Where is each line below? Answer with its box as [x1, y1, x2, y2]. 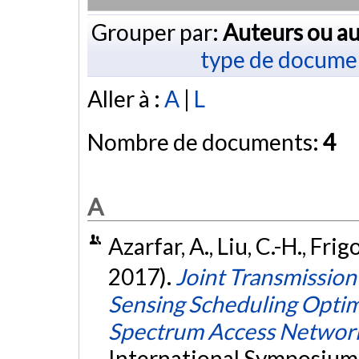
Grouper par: [91, 18, 223, 46]
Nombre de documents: [87, 128, 323, 156]
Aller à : [87, 85, 164, 113]
